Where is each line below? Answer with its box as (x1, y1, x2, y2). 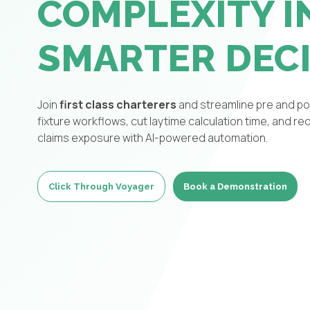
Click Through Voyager (48, 181, 154, 192)
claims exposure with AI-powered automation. (37, 129, 268, 145)
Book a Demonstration (183, 181, 288, 192)
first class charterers (57, 96, 176, 112)
